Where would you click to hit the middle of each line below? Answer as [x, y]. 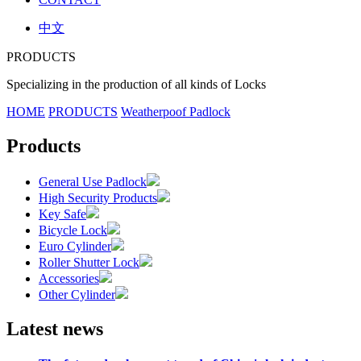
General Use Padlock [93, 181]
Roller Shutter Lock [89, 262]
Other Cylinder [77, 294]
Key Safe [62, 214]
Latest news [55, 328]
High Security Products [98, 197]
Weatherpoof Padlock [176, 111]
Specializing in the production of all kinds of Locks [136, 84]
